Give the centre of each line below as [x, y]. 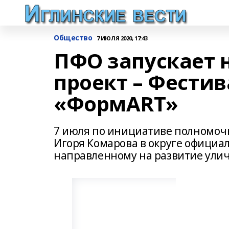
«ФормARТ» [116, 104]
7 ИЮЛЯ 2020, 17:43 [122, 38]
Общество [73, 38]
